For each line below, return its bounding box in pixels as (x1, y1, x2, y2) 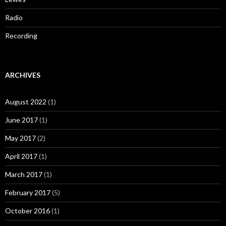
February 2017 (5, 188, 50, 197)
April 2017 (5, 151, 37, 160)
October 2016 (5, 206, 50, 215)
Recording (5, 31, 37, 40)
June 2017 (5, 115, 38, 124)
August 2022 (5, 97, 46, 106)
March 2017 (5, 169, 42, 179)
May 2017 (5, 133, 36, 142)
